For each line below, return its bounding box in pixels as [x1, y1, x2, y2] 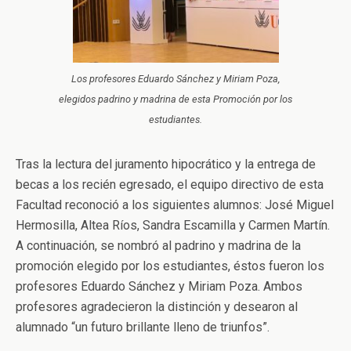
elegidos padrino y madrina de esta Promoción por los [59, 93, 292, 106]
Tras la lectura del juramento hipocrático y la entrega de [16, 157, 316, 172]
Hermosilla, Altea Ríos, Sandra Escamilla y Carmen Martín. [16, 218, 330, 233]
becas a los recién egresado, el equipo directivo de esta [16, 177, 324, 193]
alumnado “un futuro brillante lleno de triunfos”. [16, 320, 270, 335]
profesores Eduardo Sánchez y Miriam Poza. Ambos [16, 279, 302, 295]
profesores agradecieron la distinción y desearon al [16, 299, 298, 315]
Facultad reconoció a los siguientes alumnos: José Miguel [16, 197, 334, 213]
